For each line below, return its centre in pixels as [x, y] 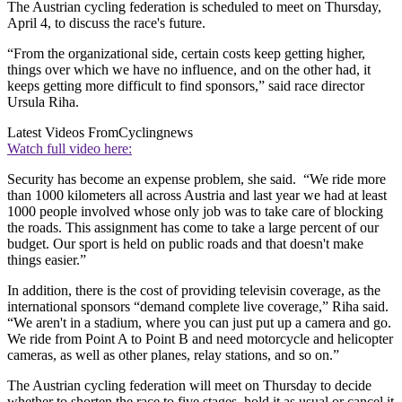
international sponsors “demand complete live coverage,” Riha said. [198, 306]
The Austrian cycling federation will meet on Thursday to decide [189, 385]
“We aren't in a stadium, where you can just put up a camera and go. [199, 322]
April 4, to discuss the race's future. [106, 22]
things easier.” [47, 259]
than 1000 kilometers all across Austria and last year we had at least [197, 195]
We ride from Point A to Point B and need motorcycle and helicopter [200, 338]
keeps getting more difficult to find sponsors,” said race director [186, 85]
